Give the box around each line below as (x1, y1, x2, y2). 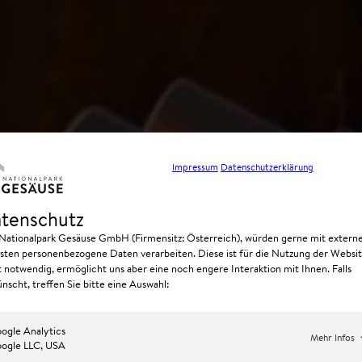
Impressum (171, 160, 218, 173)
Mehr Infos (310, 331, 355, 344)
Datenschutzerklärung (220, 160, 314, 173)
